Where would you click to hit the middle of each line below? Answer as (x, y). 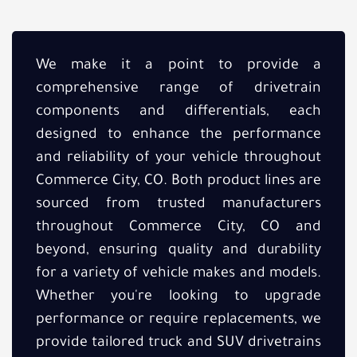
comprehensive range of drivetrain (178, 90)
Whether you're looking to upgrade (178, 298)
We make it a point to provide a (178, 67)
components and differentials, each (178, 113)
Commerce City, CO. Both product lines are (178, 182)
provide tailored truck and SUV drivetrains (178, 344)
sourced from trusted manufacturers (178, 205)
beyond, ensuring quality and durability (178, 251)
